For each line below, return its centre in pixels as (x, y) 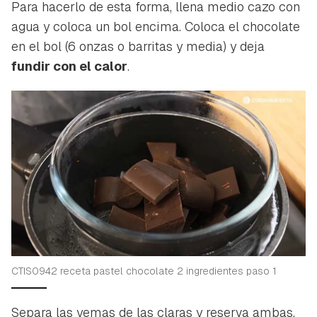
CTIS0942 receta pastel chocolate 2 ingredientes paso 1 (144, 271)
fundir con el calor (69, 66)
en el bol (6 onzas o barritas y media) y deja (138, 46)
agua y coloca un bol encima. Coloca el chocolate (156, 26)
